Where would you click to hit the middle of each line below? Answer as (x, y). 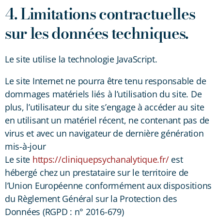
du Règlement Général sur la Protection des (91, 198)
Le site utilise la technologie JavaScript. (81, 59)
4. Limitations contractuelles (100, 14)
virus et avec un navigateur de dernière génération (104, 133)
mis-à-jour (25, 146)
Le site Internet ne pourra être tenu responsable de (106, 81)
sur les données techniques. (97, 33)
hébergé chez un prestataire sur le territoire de (97, 172)
